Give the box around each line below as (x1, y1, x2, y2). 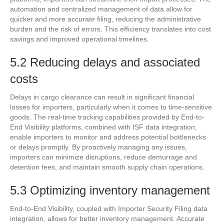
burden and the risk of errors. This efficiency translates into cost (10, 24, 211, 33)
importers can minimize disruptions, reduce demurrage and (10, 152, 197, 161)
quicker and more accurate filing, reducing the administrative (10, 14, 201, 23)
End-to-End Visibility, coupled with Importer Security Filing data (10, 204, 207, 212)
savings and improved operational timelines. (10, 34, 149, 43)
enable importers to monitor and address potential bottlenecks (10, 132, 206, 141)
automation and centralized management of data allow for (10, 4, 192, 13)
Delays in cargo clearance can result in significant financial (10, 92, 194, 101)
